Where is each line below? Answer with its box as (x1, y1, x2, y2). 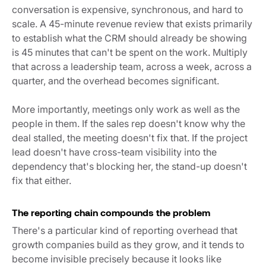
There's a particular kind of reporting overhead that (12, 224, 237, 236)
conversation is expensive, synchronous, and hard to (12, 3, 243, 15)
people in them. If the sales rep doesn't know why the (12, 117, 245, 129)
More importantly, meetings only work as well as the (12, 103, 240, 115)
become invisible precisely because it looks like (12, 252, 221, 265)
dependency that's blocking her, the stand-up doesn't (12, 160, 247, 172)
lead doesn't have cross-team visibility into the (12, 145, 217, 158)
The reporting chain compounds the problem (12, 206, 213, 218)
